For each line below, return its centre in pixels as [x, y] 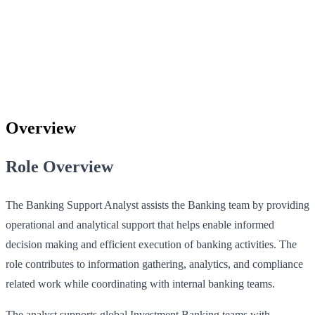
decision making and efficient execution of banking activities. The [151, 244]
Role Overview [59, 166]
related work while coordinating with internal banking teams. [140, 283]
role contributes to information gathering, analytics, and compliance [154, 264]
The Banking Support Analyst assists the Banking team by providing [157, 205]
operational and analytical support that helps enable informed [140, 224]
